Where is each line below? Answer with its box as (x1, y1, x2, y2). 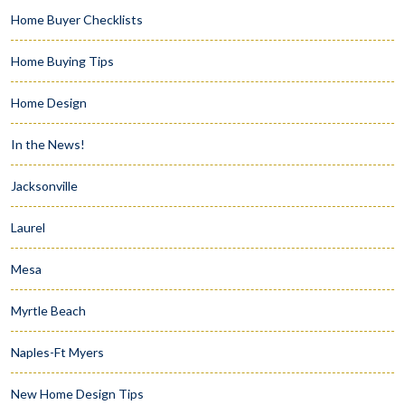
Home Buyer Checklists (11, 12, 143, 28)
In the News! (11, 137, 85, 153)
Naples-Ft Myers (11, 344, 104, 361)
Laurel (11, 220, 45, 236)
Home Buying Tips (11, 53, 114, 70)
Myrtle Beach (11, 303, 86, 319)
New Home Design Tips (11, 386, 144, 402)
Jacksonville (11, 178, 78, 194)
